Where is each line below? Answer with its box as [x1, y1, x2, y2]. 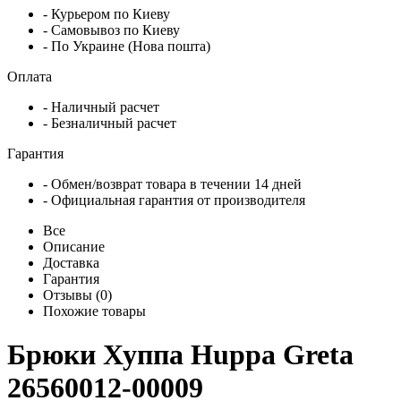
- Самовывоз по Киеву [43, 21, 180, 38]
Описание [43, 238, 105, 254]
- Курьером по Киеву [43, 5, 170, 21]
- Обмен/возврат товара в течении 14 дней [43, 175, 302, 192]
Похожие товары [43, 303, 146, 319]
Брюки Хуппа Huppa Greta [7, 338, 354, 371]
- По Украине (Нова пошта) [43, 38, 210, 54]
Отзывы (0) [43, 286, 112, 303]
